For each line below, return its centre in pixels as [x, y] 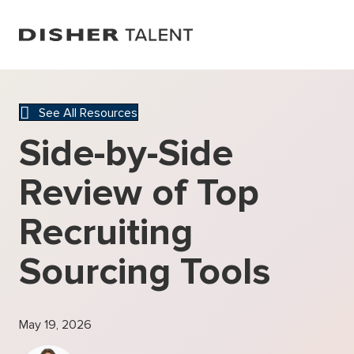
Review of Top [139, 193]
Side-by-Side [126, 154]
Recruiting [106, 233]
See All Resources [88, 113]
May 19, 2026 [55, 325]
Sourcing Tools [145, 272]
